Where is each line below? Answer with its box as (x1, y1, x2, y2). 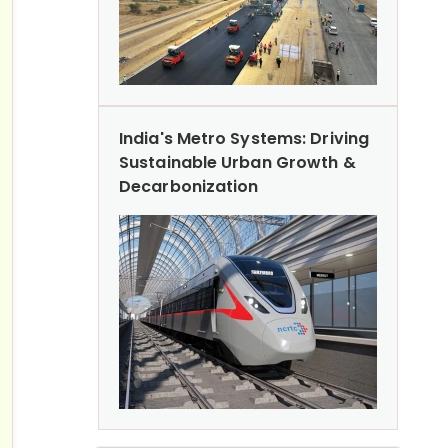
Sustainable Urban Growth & (119, 150, 356, 174)
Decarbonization (119, 174, 259, 198)
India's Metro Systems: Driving (119, 126, 370, 150)
